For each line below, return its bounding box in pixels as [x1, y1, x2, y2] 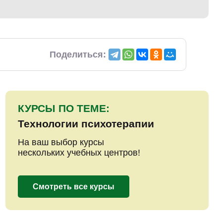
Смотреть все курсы [33, 182, 114, 191]
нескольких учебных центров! [18, 148, 140, 158]
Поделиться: [50, 49, 106, 59]
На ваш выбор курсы [18, 137, 104, 148]
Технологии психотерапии [18, 118, 154, 130]
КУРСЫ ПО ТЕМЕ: [18, 103, 110, 114]
